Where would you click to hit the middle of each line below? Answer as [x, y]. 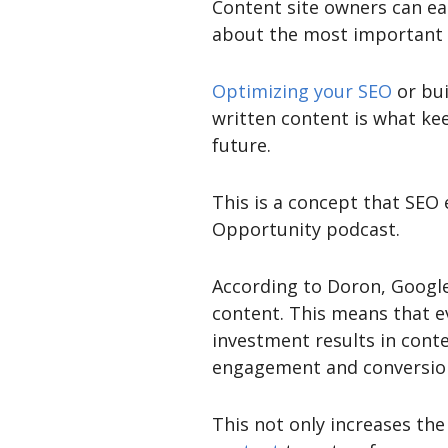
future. [241, 144]
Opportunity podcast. [306, 228]
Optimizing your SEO [302, 90]
